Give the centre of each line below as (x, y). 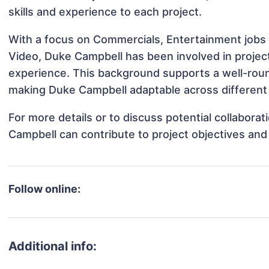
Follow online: (45, 189)
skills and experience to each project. (105, 12)
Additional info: (53, 246)
